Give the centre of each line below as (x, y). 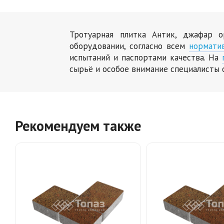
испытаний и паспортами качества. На (146, 57)
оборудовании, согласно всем (129, 46)
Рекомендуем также (78, 125)
